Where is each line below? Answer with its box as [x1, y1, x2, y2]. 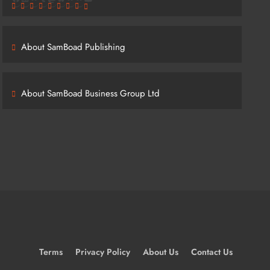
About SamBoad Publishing [21, 40, 126, 54]
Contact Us [191, 246, 233, 258]
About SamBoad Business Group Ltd [21, 87, 160, 100]
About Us [143, 246, 178, 258]
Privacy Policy [75, 246, 130, 258]
